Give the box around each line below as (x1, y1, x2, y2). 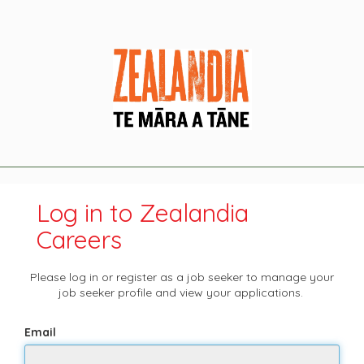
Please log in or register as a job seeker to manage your (30, 270, 334, 284)
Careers (37, 224, 122, 255)
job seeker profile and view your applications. (58, 285, 306, 300)
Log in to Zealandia (37, 197, 249, 228)
